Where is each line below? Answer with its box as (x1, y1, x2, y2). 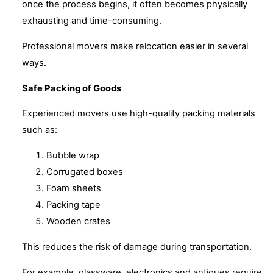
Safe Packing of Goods (22, 82, 121, 94)
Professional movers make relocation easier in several (22, 40, 248, 52)
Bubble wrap (46, 150, 99, 161)
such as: (22, 124, 57, 136)
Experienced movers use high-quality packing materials (22, 108, 255, 119)
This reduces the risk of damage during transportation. (22, 241, 252, 252)
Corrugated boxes (46, 166, 123, 178)
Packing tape (46, 199, 101, 211)
